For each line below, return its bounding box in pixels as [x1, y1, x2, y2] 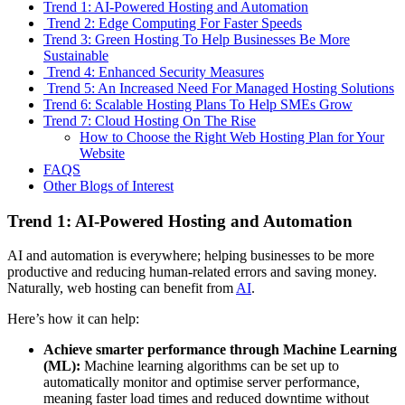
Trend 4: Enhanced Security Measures [43, 63, 264, 80]
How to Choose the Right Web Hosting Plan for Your [80, 128, 384, 145]
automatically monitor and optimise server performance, [43, 374, 360, 391]
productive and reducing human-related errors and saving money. [7, 264, 377, 280]
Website [80, 145, 125, 161]
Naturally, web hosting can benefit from [7, 280, 236, 297]
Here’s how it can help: [7, 311, 139, 327]
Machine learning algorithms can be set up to [84, 358, 339, 374]
